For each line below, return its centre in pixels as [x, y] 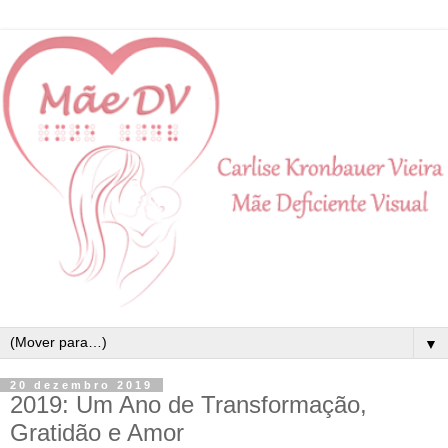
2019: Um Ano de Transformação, [188, 404]
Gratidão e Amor [97, 432]
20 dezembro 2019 [81, 384]
